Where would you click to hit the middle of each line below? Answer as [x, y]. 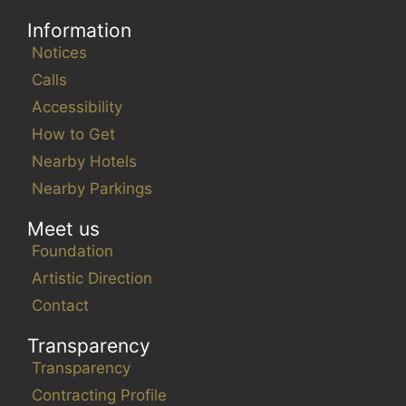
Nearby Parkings [92, 188]
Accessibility [77, 106]
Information [79, 30]
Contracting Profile [99, 395]
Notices [59, 52]
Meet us [63, 228]
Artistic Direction [92, 278]
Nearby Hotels [84, 161]
